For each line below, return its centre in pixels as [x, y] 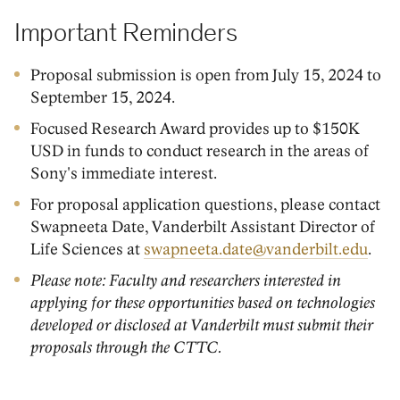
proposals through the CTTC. [125, 348]
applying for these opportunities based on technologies [202, 303]
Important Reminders [126, 35]
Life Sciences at [87, 250]
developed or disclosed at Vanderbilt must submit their [201, 325]
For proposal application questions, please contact [205, 205]
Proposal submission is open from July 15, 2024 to [205, 75]
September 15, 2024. [102, 98]
